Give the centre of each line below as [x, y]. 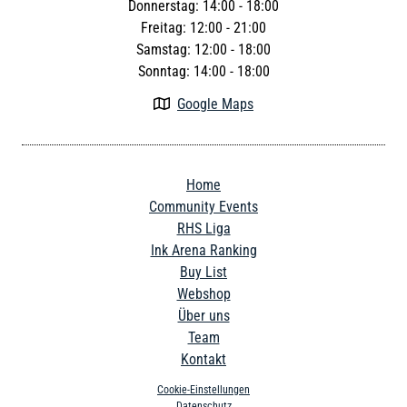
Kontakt [203, 359]
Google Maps [215, 104]
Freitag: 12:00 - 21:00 [203, 27]
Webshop [203, 293]
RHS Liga [203, 228]
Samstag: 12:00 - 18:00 [203, 49]
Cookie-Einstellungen [203, 389]
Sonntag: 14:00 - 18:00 [203, 71]
